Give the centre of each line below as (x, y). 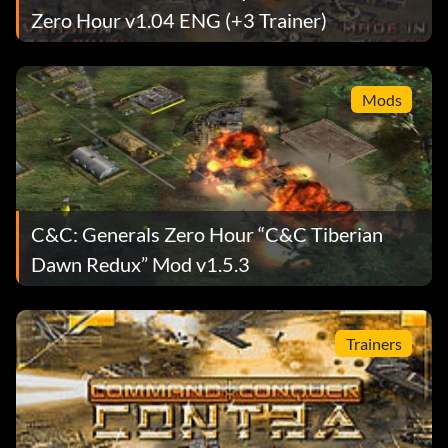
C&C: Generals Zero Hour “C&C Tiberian (207, 233)
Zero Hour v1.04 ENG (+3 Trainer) (179, 19)
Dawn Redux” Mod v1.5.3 (140, 263)
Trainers (373, 343)
